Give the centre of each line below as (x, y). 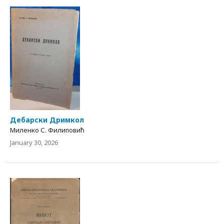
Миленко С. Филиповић (47, 130)
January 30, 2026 (34, 142)
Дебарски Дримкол (47, 119)
